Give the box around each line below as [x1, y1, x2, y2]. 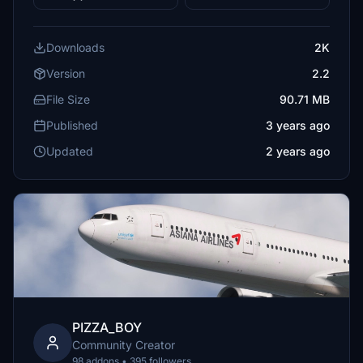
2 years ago [266, 144, 330, 158]
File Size [46, 92, 90, 106]
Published [46, 118, 98, 132]
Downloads [46, 41, 105, 54]
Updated [46, 144, 93, 158]
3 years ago [266, 118, 330, 132]
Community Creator [72, 338, 175, 352]
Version [46, 66, 85, 80]
